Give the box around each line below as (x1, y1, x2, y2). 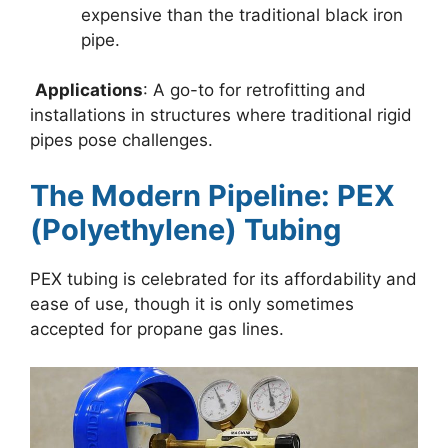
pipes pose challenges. (30, 130, 213, 151)
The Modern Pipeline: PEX (30, 177, 395, 213)
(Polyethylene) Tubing (30, 211, 341, 247)
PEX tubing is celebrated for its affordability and (30, 268, 417, 289)
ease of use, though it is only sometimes (30, 293, 354, 314)
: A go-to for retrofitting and (143, 80, 366, 101)
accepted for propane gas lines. (30, 318, 284, 339)
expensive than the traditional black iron (81, 4, 403, 25)
